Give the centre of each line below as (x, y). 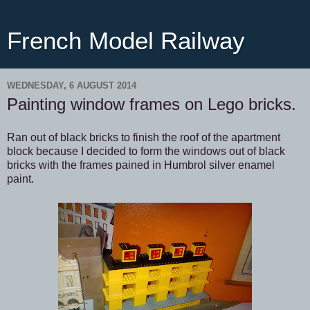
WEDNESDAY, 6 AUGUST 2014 (72, 85)
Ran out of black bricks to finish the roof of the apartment (144, 137)
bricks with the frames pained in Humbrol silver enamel (141, 165)
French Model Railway (126, 41)
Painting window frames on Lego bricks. (152, 104)
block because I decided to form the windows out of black (146, 151)
